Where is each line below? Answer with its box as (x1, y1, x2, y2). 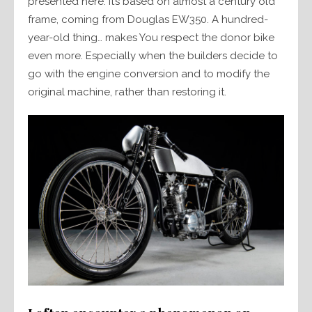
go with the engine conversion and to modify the (28, 68, 270, 81)
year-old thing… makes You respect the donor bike (28, 31, 274, 45)
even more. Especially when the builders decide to (28, 49, 278, 63)
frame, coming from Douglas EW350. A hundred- (28, 13, 268, 26)
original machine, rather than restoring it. (28, 86, 226, 99)
